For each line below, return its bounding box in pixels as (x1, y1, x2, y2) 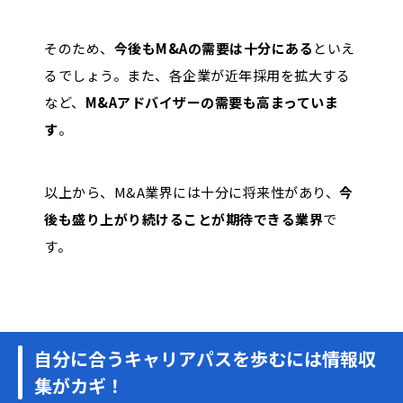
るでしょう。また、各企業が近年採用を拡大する (44, 65, 350, 85)
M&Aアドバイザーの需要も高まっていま (85, 92, 338, 112)
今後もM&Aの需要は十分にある (113, 38, 313, 58)
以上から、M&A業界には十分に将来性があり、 (44, 182, 339, 201)
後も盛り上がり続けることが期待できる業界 (44, 209, 323, 228)
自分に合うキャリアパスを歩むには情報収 (34, 345, 376, 372)
